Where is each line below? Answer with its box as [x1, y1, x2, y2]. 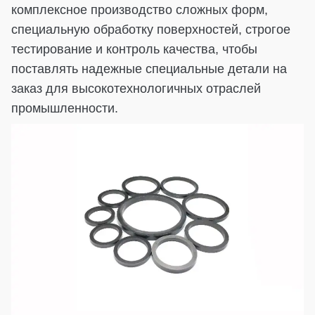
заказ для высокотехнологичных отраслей [11, 81, 261, 96]
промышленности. [11, 101, 118, 115]
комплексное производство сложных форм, [11, 2, 268, 17]
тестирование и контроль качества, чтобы [11, 41, 257, 56]
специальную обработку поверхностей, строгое [11, 22, 290, 37]
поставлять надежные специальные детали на [11, 61, 287, 76]
